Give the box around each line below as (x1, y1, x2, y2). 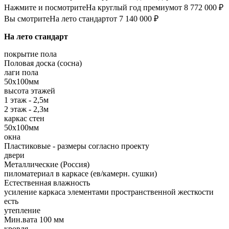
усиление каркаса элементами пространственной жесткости (4, 188, 214, 197)
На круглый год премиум (86, 3, 174, 12)
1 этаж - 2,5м (4, 96, 49, 105)
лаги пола (4, 68, 38, 77)
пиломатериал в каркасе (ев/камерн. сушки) (4, 169, 157, 178)
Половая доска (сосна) (4, 59, 82, 68)
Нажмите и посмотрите (4, 3, 86, 12)
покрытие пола (4, 50, 57, 59)
